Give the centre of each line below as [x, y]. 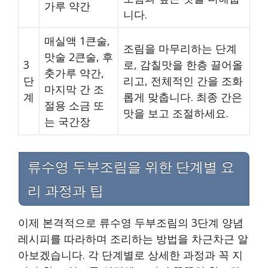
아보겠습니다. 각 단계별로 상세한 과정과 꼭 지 [130, 255]
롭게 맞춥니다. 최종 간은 [183, 97]
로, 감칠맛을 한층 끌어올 [183, 65]
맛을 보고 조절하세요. [176, 113]
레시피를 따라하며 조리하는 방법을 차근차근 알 [133, 239]
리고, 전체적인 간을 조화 [183, 81]
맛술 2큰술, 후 [79, 57]
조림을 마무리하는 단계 [180, 49]
